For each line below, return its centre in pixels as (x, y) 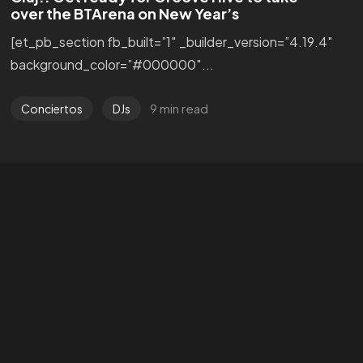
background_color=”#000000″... (112, 64)
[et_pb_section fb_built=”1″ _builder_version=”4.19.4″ (171, 41)
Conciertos (51, 108)
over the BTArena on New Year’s (124, 13)
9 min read (179, 108)
